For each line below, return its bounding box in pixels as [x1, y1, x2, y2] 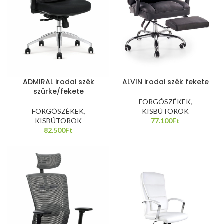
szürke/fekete [33, 86, 84, 96]
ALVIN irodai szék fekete [122, 76, 209, 87]
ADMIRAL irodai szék [22, 77, 94, 87]
